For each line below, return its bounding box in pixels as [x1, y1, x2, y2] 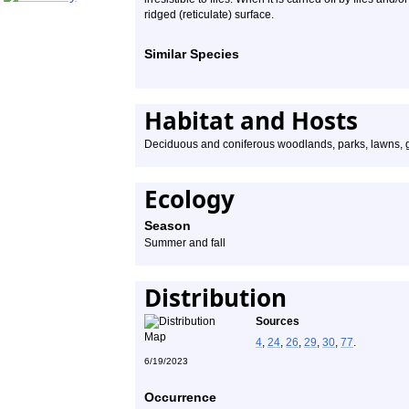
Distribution [144, 281, 287, 314]
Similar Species [144, 47, 239, 61]
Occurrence [144, 390, 216, 404]
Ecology [144, 183, 235, 215]
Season [144, 218, 191, 233]
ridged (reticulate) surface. [144, 8, 274, 21]
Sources [256, 315, 299, 328]
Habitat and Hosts [144, 104, 358, 137]
